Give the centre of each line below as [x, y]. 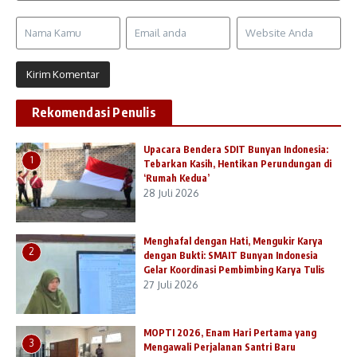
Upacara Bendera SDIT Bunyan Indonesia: [236, 150]
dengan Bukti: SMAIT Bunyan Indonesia [231, 256]
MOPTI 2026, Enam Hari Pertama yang [230, 333]
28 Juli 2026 [171, 193]
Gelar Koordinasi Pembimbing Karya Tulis [234, 270]
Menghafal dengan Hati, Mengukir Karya [233, 241]
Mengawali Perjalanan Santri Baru [220, 347]
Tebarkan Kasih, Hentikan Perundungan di [237, 164]
